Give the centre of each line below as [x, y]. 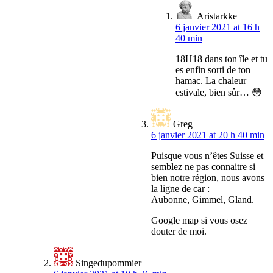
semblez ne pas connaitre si [203, 167]
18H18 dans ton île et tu [222, 59]
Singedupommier [108, 263]
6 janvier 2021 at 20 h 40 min [208, 135]
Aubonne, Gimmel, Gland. [203, 200]
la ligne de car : [180, 189]
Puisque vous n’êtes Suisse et [207, 156]
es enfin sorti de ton [213, 70]
